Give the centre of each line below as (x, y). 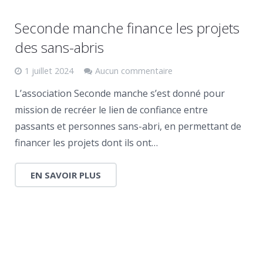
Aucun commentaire (134, 71)
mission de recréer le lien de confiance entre (111, 110)
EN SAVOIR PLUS (66, 175)
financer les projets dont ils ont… (86, 143)
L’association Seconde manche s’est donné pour (120, 93)
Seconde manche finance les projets (127, 28)
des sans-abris (59, 47)
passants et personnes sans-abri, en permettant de (128, 126)
